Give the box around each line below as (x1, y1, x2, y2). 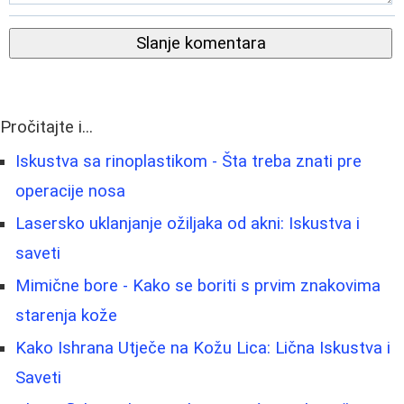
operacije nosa (15, 181, 125, 202)
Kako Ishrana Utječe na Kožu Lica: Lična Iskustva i (15, 338, 390, 359)
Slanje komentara (135, 33, 266, 54)
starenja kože (15, 306, 117, 326)
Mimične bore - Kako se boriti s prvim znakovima (15, 276, 381, 297)
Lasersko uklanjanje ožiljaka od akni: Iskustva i (15, 214, 360, 234)
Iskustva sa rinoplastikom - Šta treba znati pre (15, 151, 362, 172)
